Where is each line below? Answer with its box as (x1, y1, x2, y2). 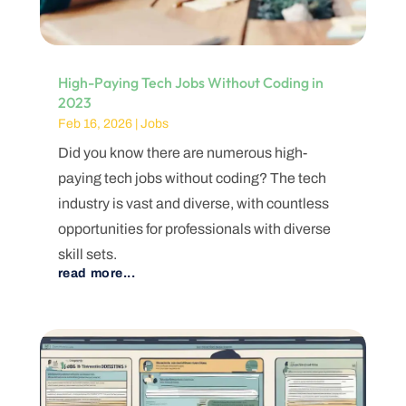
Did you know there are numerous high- (57, 145, 307, 161)
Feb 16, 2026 (57, 117, 132, 131)
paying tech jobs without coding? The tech (57, 170, 326, 187)
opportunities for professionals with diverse (57, 221, 331, 237)
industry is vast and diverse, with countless (57, 196, 329, 212)
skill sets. (57, 246, 117, 263)
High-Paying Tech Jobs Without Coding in (57, 73, 324, 92)
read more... (57, 266, 136, 281)
